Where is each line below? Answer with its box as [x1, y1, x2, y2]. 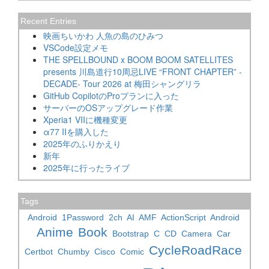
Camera [181, 228, 212, 238]
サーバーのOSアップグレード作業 [43, 101, 173, 114]
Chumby [58, 246, 89, 256]
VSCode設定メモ [43, 41, 108, 54]
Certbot [25, 246, 53, 256]
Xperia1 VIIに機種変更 [43, 113, 127, 126]
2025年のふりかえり [43, 138, 121, 150]
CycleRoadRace [149, 243, 242, 257]
